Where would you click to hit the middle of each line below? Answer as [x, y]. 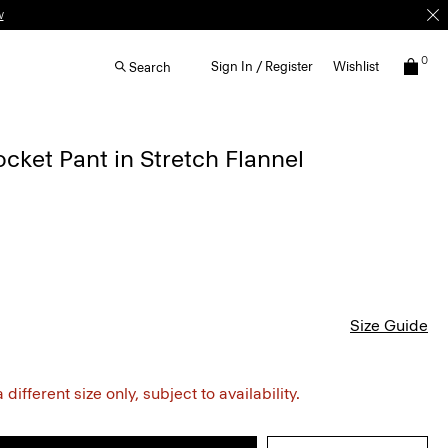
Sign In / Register [262, 66]
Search [150, 67]
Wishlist [356, 66]
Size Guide [389, 325]
